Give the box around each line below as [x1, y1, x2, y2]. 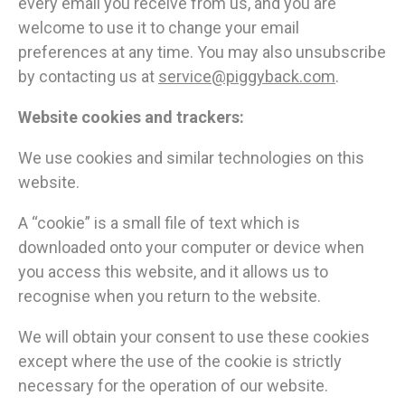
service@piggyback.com [158, 67, 335, 87]
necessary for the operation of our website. [18, 376, 328, 396]
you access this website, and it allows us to [18, 262, 328, 282]
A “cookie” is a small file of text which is [18, 213, 300, 233]
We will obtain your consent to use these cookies [18, 327, 370, 347]
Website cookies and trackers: [18, 108, 244, 127]
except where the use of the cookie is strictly [18, 352, 342, 372]
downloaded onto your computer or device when [18, 238, 364, 258]
